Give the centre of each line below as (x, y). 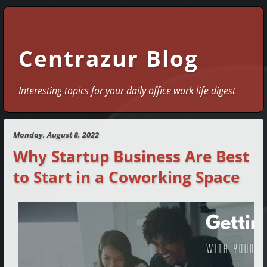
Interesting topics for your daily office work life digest (127, 91)
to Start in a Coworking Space (127, 177)
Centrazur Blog (108, 58)
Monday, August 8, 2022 (56, 134)
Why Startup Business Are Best (131, 156)
